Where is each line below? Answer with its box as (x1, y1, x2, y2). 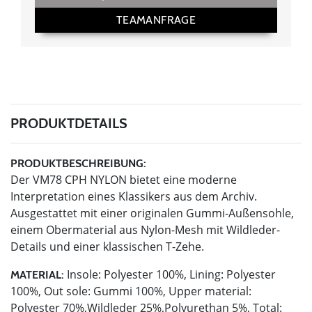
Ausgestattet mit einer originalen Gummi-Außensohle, (10, 205, 294, 221)
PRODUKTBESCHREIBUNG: (10, 156, 146, 170)
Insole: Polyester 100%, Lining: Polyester (64, 266, 276, 282)
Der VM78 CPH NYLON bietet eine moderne (10, 171, 237, 187)
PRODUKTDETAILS (10, 114, 127, 132)
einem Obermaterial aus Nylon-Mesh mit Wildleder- (10, 221, 280, 237)
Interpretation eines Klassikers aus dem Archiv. (10, 188, 257, 204)
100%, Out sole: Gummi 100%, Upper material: (10, 283, 251, 299)
